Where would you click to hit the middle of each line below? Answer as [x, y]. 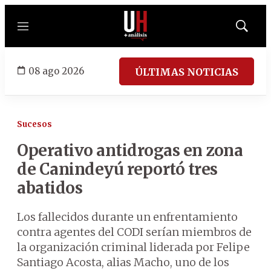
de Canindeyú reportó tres [117, 169]
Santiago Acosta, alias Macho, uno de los [123, 262]
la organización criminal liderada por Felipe [133, 247]
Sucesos [34, 124]
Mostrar [254, 30]
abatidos [50, 188]
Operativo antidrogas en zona [130, 150]
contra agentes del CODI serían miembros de [134, 232]
